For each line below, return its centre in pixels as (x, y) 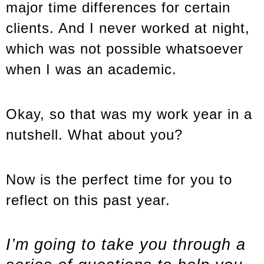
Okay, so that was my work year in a (129, 114)
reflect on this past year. (88, 200)
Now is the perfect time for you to (119, 179)
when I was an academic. (91, 70)
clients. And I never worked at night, (128, 28)
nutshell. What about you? (94, 135)
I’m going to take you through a (126, 244)
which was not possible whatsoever (125, 49)
